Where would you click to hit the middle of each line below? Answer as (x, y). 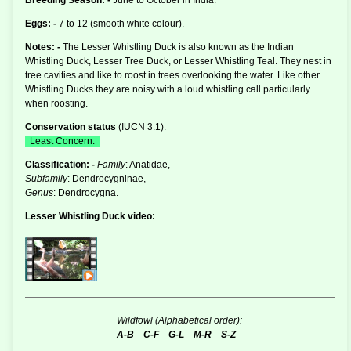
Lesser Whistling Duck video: (90, 217)
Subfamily (46, 179)
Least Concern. (62, 141)
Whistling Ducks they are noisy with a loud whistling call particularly (168, 90)
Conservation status (71, 127)
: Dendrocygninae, (107, 179)
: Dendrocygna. (86, 193)
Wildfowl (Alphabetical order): (180, 321)
